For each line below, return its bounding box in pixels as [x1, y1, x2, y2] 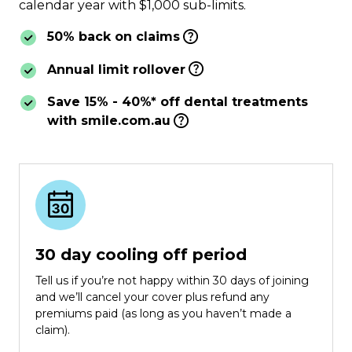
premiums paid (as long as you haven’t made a [35, 306, 291, 321]
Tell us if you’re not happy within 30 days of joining [35, 273, 309, 288]
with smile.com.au [47, 113, 170, 129]
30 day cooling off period [35, 244, 247, 264]
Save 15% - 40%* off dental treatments [47, 94, 308, 110]
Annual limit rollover [47, 61, 185, 77]
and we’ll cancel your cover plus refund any [35, 289, 269, 304]
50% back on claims [47, 29, 180, 45]
